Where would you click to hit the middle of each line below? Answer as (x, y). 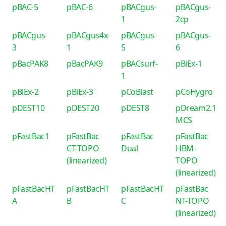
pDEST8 (135, 108)
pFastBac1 (31, 136)
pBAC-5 (25, 7)
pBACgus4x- (88, 35)
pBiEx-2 (25, 92)
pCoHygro (194, 92)
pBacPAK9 (85, 64)
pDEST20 (83, 108)
